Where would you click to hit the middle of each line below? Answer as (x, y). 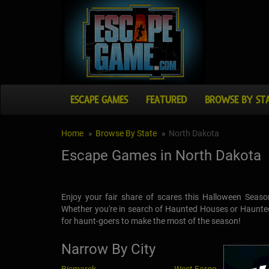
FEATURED (166, 100)
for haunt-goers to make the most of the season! (151, 221)
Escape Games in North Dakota (161, 156)
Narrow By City (108, 249)
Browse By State (126, 134)
